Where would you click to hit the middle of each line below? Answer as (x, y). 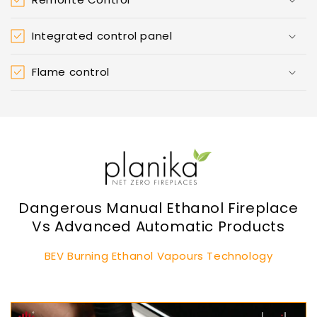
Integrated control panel (102, 35)
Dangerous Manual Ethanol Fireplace (158, 208)
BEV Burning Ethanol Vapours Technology (158, 256)
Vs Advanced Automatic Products (158, 227)
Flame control (71, 71)
